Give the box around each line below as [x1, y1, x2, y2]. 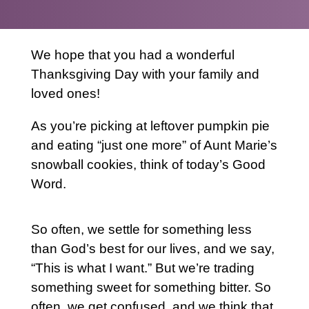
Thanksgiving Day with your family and [30, 66, 259, 81]
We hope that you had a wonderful [30, 47, 235, 62]
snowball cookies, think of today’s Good [30, 157, 266, 172]
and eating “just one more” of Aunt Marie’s [30, 137, 277, 152]
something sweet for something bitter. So [30, 279, 271, 295]
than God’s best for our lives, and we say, [30, 241, 275, 256]
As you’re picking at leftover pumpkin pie [30, 118, 270, 133]
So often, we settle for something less [30, 221, 252, 237]
